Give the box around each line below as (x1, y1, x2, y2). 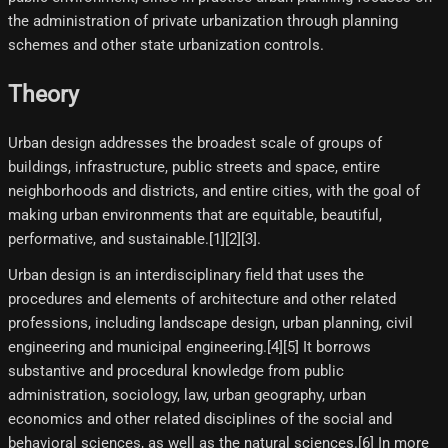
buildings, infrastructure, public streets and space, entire (8, 157, 380, 176)
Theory (8, 80, 79, 107)
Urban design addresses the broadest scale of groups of (8, 133, 382, 152)
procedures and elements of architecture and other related (8, 289, 396, 308)
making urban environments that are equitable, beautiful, (8, 205, 382, 224)
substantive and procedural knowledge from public (8, 361, 344, 380)
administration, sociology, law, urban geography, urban (8, 385, 366, 404)
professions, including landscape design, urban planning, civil (8, 313, 413, 332)
